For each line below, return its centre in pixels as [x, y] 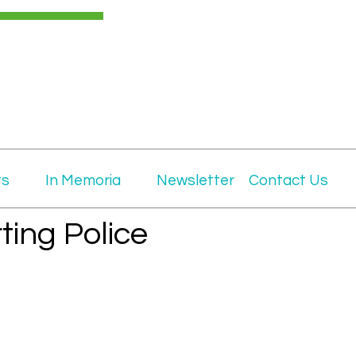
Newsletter [195, 181]
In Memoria [83, 181]
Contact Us [288, 181]
